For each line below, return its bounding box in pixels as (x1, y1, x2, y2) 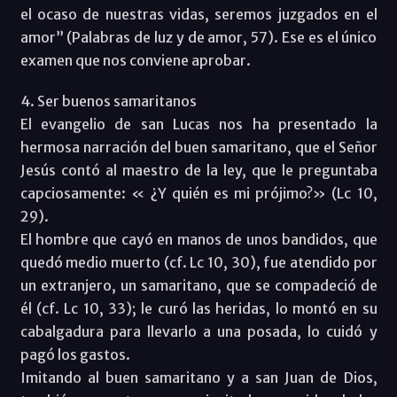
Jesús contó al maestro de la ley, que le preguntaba (19, 160, 378, 179)
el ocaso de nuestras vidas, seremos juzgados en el (19, 4, 378, 23)
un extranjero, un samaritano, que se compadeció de (19, 276, 378, 294)
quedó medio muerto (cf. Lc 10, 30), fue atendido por (19, 253, 378, 271)
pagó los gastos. (19, 345, 130, 363)
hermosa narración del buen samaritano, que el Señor (19, 137, 378, 156)
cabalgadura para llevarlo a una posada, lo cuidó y (19, 322, 378, 340)
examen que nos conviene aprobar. (19, 51, 251, 69)
